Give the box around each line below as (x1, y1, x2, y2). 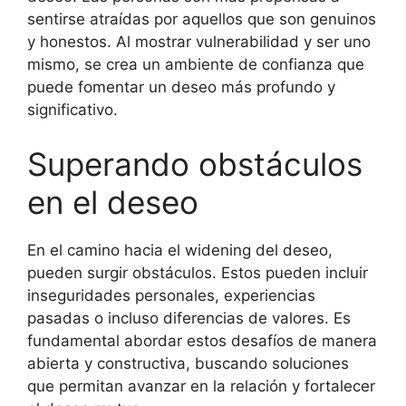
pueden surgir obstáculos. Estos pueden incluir (27, 263, 368, 282)
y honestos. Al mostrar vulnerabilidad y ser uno (27, 33, 371, 51)
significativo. (27, 101, 118, 119)
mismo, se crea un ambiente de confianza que (27, 55, 364, 73)
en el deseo (27, 182, 198, 221)
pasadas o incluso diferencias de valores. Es (27, 308, 351, 327)
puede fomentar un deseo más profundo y (27, 78, 335, 96)
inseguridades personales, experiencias (27, 285, 315, 304)
